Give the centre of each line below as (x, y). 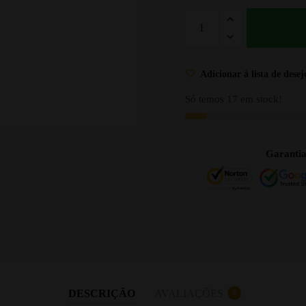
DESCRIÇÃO (101, 293)
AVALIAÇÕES (189, 293)
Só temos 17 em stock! (233, 99)
